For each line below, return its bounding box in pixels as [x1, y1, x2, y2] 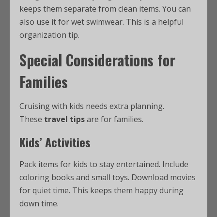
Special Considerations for [19, 49, 175, 71]
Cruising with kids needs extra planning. [19, 101, 164, 111]
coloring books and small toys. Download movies [19, 172, 196, 183]
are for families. [85, 114, 143, 124]
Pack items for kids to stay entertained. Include [19, 159, 188, 170]
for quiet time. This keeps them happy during [19, 185, 184, 196]
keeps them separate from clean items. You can [19, 3, 191, 14]
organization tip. [19, 30, 79, 40]
